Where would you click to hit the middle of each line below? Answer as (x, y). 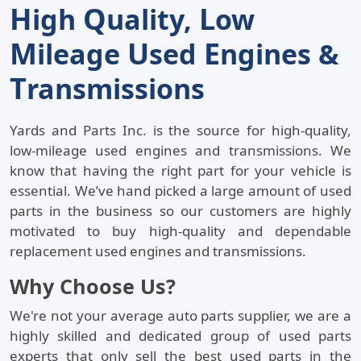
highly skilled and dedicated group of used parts (180, 336)
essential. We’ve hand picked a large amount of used (180, 191)
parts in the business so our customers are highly (180, 211)
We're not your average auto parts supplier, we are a (180, 316)
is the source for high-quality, (249, 131)
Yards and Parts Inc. (78, 131)
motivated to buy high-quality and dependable (180, 231)
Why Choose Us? (93, 286)
